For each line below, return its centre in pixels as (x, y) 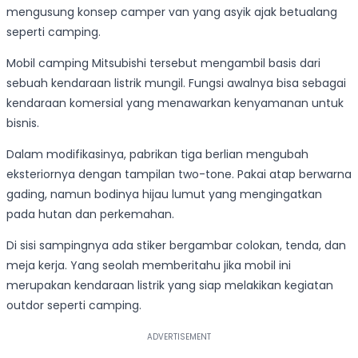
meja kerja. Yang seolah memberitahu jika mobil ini (149, 265)
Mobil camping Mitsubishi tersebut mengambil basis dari (163, 63)
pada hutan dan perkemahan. (90, 214)
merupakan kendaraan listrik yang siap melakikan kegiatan (170, 285)
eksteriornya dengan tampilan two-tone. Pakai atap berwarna (179, 174)
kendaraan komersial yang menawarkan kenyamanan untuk (175, 103)
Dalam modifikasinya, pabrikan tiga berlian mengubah (157, 154)
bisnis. (23, 123)
